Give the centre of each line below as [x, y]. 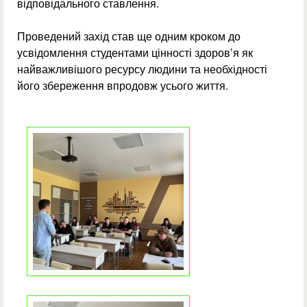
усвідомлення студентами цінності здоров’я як [135, 53]
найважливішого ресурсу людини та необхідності [142, 69]
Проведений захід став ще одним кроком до [129, 36]
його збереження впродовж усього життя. [123, 86]
